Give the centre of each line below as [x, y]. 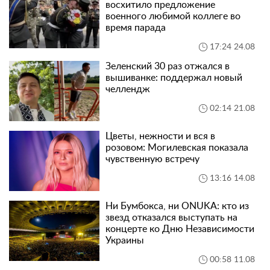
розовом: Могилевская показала [177, 148]
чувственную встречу [154, 159]
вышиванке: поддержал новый [174, 78]
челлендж [128, 89]
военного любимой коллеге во [173, 16]
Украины [126, 240]
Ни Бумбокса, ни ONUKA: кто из [177, 206]
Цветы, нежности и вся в [160, 136]
